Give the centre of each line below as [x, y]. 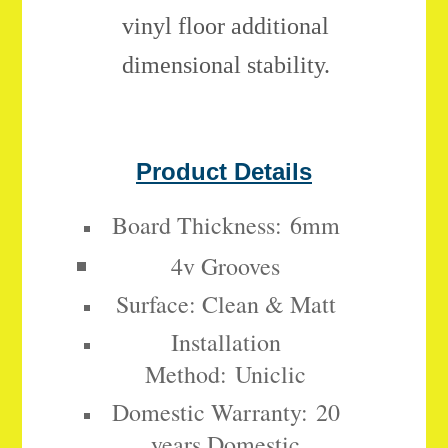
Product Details [224, 172]
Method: [186, 374]
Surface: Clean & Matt [225, 304]
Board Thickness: [196, 225]
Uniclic [266, 374]
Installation [225, 342]
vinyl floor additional [226, 26]
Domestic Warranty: [209, 412]
